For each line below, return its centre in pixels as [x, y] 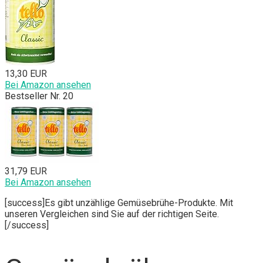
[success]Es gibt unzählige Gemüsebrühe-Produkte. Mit [119, 203]
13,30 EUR [26, 74]
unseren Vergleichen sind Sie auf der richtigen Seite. [112, 214]
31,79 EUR [26, 171]
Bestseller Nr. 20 [39, 96]
